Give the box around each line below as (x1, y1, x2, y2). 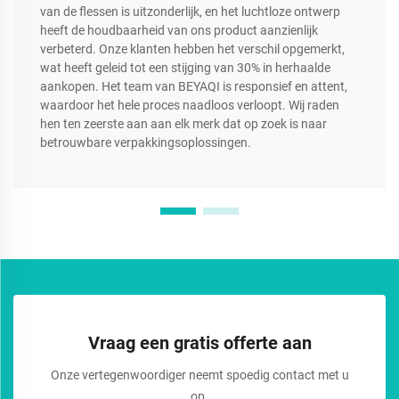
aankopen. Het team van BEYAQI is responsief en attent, (40, 79, 347, 94)
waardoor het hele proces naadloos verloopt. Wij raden (40, 98, 339, 113)
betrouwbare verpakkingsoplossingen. (40, 135, 251, 151)
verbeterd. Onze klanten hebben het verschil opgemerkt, (40, 42, 345, 57)
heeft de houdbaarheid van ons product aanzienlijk (40, 23, 318, 38)
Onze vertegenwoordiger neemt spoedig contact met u (50, 368, 349, 383)
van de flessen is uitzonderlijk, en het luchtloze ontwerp (40, 4, 340, 20)
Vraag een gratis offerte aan (87, 332, 312, 354)
